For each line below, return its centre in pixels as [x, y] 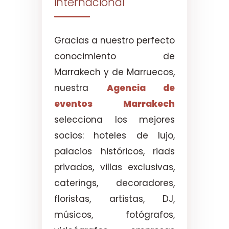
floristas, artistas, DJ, [114, 199]
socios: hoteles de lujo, [114, 135]
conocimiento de [114, 56]
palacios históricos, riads [114, 151]
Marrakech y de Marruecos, [114, 72]
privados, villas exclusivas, [114, 167]
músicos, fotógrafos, [114, 214]
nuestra [81, 88]
